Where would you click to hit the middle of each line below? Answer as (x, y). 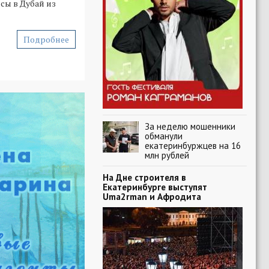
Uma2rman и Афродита (152, 196)
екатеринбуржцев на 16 (193, 145)
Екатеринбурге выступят (155, 187)
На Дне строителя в (144, 177)
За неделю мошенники (190, 126)
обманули (164, 136)
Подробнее (46, 39)
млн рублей (167, 155)
